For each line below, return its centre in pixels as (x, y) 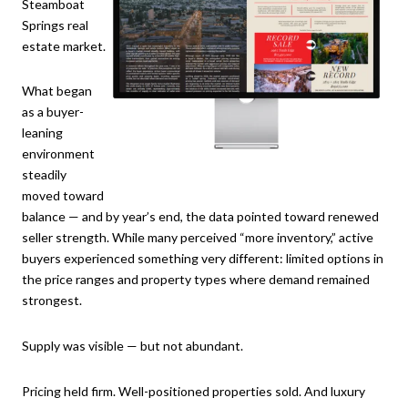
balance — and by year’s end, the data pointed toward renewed (200, 217)
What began (57, 91)
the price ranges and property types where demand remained (196, 280)
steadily (44, 175)
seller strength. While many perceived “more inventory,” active (198, 238)
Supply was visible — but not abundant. (133, 345)
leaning (42, 133)
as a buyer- (53, 112)
